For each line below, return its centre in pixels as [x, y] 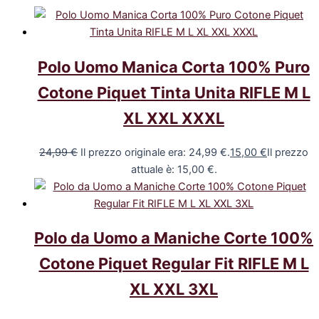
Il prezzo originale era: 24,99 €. [155, 152]
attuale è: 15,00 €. [174, 169]
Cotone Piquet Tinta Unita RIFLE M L [174, 92]
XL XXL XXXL [174, 118]
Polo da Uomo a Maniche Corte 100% [174, 237]
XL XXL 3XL [174, 289]
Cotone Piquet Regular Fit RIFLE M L [174, 263]
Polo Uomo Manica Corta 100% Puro [174, 67]
